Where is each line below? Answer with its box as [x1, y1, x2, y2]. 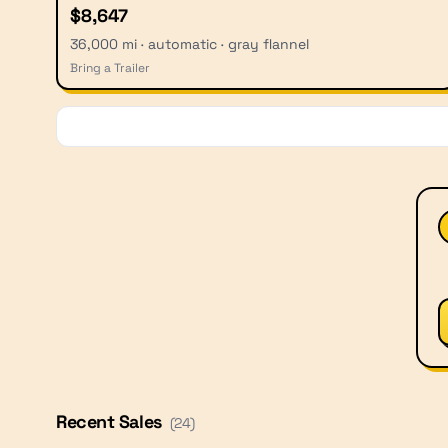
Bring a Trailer [70, 59, 150, 76]
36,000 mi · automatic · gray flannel [70, 34, 309, 53]
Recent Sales [56, 409, 162, 433]
